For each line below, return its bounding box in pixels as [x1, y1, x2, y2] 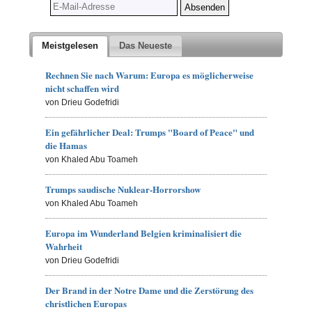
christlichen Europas [45, 297, 127, 311]
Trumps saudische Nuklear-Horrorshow [45, 182, 201, 196]
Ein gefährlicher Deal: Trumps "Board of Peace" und [45, 125, 255, 139]
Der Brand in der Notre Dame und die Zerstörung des [45, 283, 254, 297]
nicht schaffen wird [45, 81, 120, 95]
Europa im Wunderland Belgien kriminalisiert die [45, 226, 242, 240]
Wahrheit [45, 240, 83, 253]
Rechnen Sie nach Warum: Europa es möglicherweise [45, 68, 254, 82]
